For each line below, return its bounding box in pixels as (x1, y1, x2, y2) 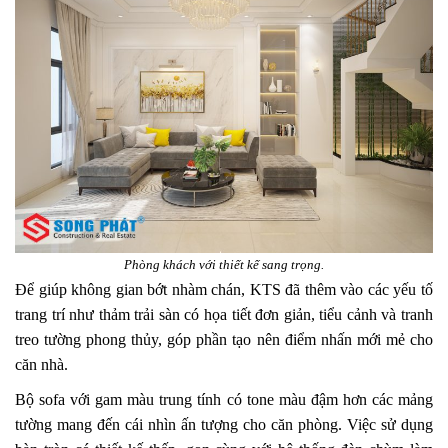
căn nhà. (15, 356, 68, 374)
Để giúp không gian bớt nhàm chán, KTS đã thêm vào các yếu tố (15, 281, 433, 299)
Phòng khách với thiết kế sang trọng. (124, 257, 324, 273)
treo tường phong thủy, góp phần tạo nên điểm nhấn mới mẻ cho (15, 331, 433, 349)
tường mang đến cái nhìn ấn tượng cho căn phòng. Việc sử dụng (15, 416, 433, 434)
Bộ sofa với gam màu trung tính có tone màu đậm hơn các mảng (15, 391, 433, 409)
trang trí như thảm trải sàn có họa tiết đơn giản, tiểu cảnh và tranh (15, 306, 433, 324)
